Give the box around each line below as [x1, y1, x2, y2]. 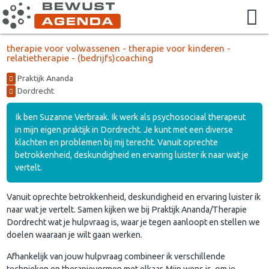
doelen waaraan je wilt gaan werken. [7, 230, 143, 240]
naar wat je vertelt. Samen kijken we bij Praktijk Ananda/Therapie [7, 205, 247, 215]
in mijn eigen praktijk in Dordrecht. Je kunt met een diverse [15, 124, 234, 134]
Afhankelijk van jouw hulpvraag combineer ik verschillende [7, 251, 226, 261]
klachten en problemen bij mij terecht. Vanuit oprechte [15, 137, 219, 147]
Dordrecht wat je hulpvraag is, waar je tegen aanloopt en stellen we [7, 217, 261, 228]
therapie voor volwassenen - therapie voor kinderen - [7, 43, 231, 53]
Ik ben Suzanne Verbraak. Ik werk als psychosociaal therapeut [15, 112, 246, 122]
